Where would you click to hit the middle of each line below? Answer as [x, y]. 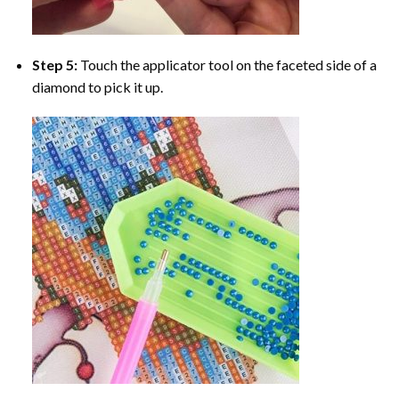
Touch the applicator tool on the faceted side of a [228, 64]
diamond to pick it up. [97, 86]
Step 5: [56, 64]
